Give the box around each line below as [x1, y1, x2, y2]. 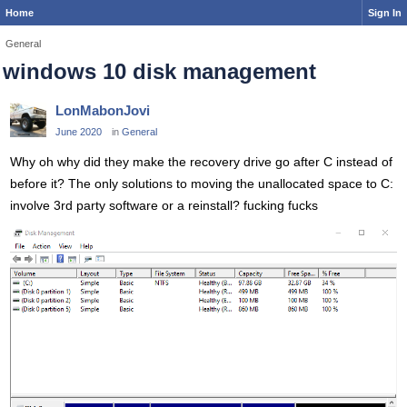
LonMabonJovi [55, 103, 150, 118]
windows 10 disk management [3, 59, 316, 84]
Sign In [368, 7, 402, 18]
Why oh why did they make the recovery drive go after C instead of [10, 154, 392, 169]
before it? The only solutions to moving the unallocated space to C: [10, 176, 393, 191]
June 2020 [55, 126, 102, 137]
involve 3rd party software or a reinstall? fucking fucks [10, 198, 318, 213]
